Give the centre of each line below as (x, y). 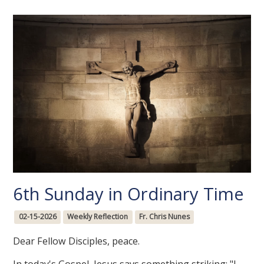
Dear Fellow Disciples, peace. (77, 241)
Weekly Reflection (98, 217)
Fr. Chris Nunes (164, 217)
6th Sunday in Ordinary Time (129, 194)
